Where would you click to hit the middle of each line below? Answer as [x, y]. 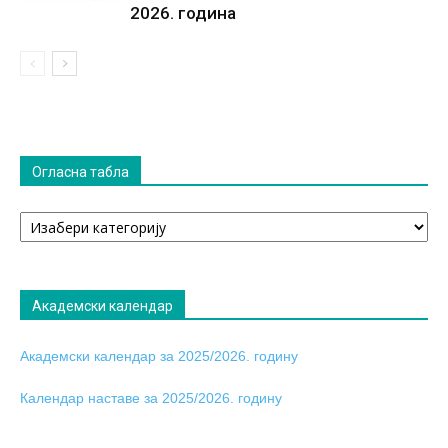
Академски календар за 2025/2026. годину [159, 356]
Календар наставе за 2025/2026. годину [151, 398]
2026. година [183, 13]
